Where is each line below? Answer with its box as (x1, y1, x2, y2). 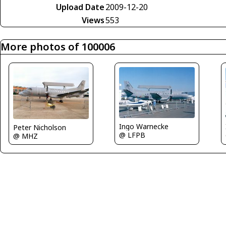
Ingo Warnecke (119, 121, 169, 131)
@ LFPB (119, 130, 146, 140)
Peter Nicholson (13, 122, 66, 132)
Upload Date (56, 2, 104, 13)
